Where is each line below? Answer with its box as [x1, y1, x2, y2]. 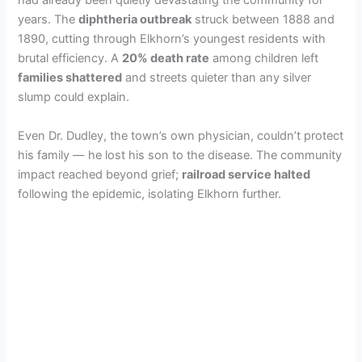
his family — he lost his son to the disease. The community [18, 147, 343, 162]
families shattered [18, 70, 123, 86]
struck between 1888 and [192, 12, 335, 27]
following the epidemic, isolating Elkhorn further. [18, 186, 282, 201]
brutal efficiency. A [18, 51, 123, 66]
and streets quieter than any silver [122, 70, 312, 86]
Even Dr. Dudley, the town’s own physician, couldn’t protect [18, 128, 344, 143]
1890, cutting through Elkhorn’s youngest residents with [18, 32, 326, 47]
